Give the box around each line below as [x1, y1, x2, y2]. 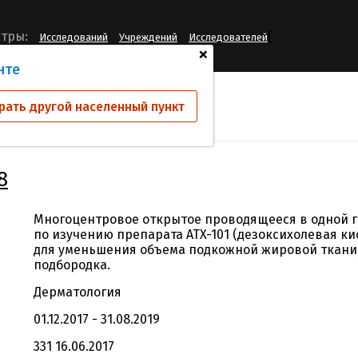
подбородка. [34, 257, 110, 272]
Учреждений [119, 31, 177, 44]
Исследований [39, 31, 108, 44]
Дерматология [34, 284, 121, 300]
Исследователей [189, 31, 268, 44]
